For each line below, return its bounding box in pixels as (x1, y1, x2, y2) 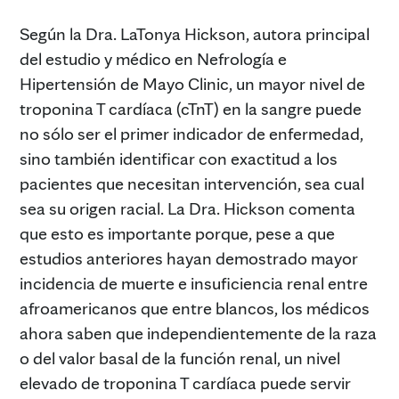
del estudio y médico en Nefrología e (20, 48, 287, 70)
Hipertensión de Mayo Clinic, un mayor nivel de (20, 73, 365, 95)
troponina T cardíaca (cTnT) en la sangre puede (20, 98, 362, 120)
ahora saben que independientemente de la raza (20, 322, 377, 345)
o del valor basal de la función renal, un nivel (20, 347, 340, 370)
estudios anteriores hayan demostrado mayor (20, 248, 358, 270)
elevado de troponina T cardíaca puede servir (20, 372, 351, 395)
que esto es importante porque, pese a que (20, 223, 335, 245)
